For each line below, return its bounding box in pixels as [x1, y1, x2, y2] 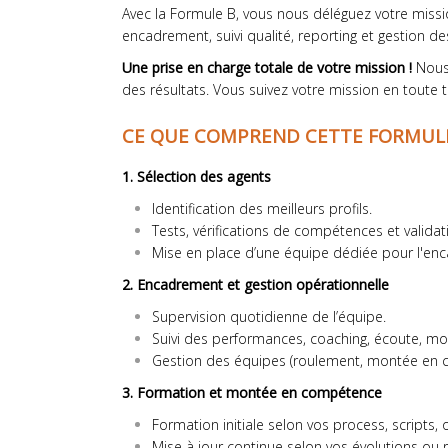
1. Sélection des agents [122, 167, 271, 186]
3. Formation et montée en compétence [122, 383, 382, 402]
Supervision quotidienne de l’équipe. [152, 307, 386, 326]
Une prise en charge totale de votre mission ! [122, 58, 416, 77]
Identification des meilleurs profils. [152, 199, 372, 218]
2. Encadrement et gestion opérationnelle [122, 275, 389, 294]
